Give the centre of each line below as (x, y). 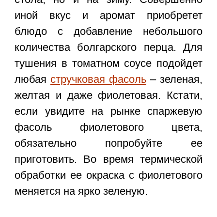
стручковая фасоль (98, 79)
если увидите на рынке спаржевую (108, 111)
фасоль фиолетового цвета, (108, 127)
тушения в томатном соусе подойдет (108, 63)
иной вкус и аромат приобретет (108, 15)
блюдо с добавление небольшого (108, 31)
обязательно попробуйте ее (108, 143)
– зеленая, (174, 79)
